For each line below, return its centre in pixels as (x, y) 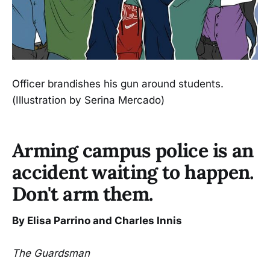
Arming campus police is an (133, 150)
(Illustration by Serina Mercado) (88, 100)
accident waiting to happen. (133, 172)
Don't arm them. (83, 193)
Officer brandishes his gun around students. (118, 84)
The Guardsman (51, 253)
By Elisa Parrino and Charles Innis (97, 221)
